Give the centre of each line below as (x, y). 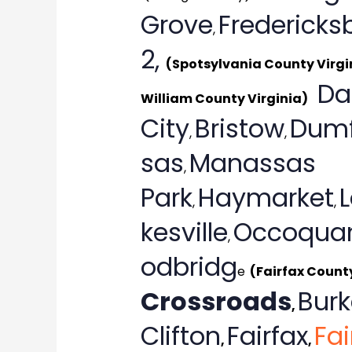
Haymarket (266, 198)
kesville (184, 233)
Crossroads (216, 302)
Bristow (239, 129)
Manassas (252, 163)
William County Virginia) (224, 99)
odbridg (189, 267)
